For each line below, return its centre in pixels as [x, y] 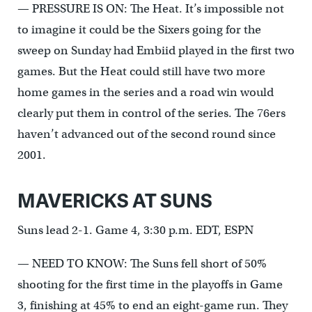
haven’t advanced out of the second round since [146, 134]
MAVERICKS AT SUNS [115, 199]
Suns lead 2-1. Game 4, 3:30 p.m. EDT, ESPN [135, 230]
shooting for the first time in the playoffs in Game [150, 284]
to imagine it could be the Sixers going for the [139, 29]
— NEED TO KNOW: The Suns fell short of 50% [142, 263]
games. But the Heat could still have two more [141, 71]
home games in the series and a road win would [145, 92]
